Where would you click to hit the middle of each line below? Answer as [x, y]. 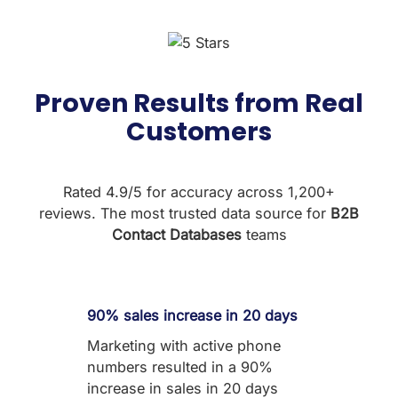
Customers [199, 131]
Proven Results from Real [199, 103]
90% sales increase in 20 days [192, 316]
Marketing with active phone [184, 346]
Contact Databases [176, 234]
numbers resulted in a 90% [180, 367]
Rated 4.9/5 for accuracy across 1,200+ [199, 191]
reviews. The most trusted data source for [185, 213]
